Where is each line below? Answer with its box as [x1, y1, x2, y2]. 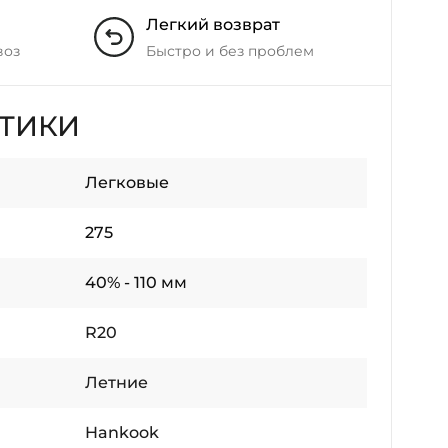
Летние [85, 373, 148, 392]
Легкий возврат [146, 15, 280, 34]
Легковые [85, 173, 169, 192]
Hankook [85, 423, 159, 442]
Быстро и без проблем [146, 42, 314, 60]
